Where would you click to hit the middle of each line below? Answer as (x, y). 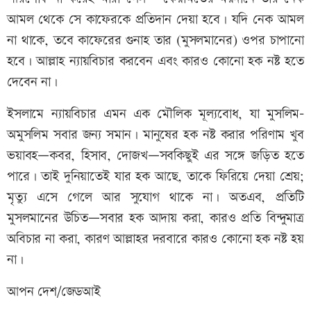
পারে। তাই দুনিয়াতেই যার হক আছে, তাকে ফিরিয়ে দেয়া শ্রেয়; (155, 177)
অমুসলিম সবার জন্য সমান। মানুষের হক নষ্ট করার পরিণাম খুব (155, 135)
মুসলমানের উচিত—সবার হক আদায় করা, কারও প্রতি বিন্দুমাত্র (155, 219)
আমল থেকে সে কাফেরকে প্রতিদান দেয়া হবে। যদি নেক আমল (155, 20)
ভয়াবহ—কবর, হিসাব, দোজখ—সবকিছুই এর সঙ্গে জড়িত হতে (155, 156)
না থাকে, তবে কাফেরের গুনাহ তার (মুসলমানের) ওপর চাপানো (155, 41)
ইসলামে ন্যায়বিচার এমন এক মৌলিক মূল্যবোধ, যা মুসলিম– (155, 115)
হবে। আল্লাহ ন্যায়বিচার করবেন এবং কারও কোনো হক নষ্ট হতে (155, 62)
